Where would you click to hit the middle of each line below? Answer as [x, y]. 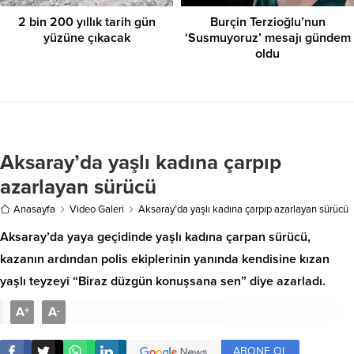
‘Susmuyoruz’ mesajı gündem [267, 38]
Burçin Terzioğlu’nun [267, 22]
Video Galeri [97, 209]
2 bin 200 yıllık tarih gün [87, 22]
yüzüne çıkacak [87, 38]
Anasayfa [34, 209]
